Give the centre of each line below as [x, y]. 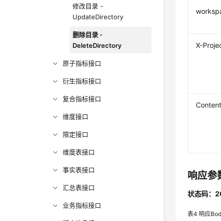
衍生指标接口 [82, 81]
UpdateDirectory [98, 17]
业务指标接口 [82, 205]
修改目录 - [88, 6]
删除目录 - [88, 35]
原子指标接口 [82, 63]
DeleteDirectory [97, 45]
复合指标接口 [82, 99]
